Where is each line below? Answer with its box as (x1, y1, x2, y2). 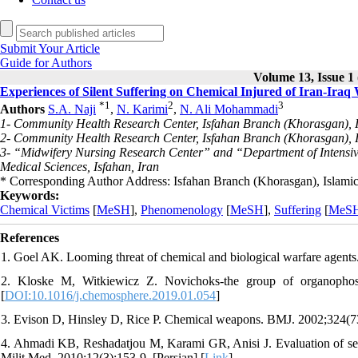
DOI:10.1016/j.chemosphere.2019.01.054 (5, 288, 216, 303)
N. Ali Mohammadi (180, 102, 278, 117)
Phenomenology (141, 203, 223, 217)
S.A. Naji (48, 102, 96, 117)
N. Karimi (117, 102, 168, 117)
